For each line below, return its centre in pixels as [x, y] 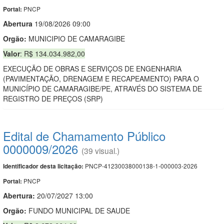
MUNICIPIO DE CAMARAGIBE [76, 38]
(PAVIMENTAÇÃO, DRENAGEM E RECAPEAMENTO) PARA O [101, 78]
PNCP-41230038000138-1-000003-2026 [140, 165]
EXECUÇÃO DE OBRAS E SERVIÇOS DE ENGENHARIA [92, 68]
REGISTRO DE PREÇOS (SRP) [53, 98]
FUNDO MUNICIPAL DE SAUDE [78, 210]
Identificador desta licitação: [43, 166]
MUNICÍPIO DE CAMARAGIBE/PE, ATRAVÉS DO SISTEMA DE [102, 88]
